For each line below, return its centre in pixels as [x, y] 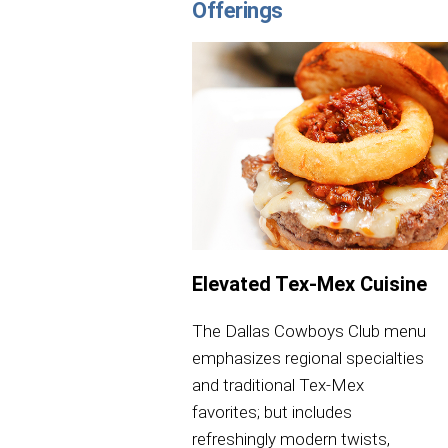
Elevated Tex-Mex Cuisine [309, 284]
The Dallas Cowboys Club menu [309, 331]
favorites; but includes [272, 412]
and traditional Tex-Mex [278, 385]
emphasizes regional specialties [308, 358]
